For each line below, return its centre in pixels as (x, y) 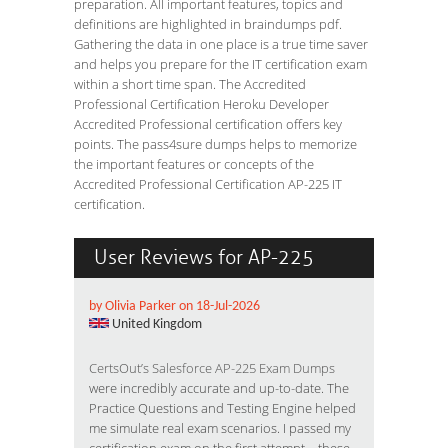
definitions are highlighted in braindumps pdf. (208, 24)
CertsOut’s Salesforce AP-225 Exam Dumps (212, 368)
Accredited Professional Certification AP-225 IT (208, 184)
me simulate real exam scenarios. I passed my (220, 428)
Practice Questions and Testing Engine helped (222, 408)
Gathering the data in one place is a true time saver (221, 44)
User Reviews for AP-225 (204, 257)
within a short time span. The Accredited (190, 84)
